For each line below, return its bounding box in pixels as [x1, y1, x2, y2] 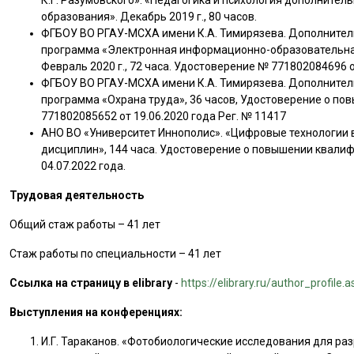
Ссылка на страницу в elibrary [9, 277, 173, 289]
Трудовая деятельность [9, 189, 145, 201]
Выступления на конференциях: [9, 306, 183, 318]
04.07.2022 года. [41, 160, 126, 172]
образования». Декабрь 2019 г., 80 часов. [41, 10, 258, 23]
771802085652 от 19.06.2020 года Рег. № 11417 [41, 110, 287, 122]
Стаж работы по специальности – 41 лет [9, 247, 222, 260]
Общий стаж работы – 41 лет [9, 218, 161, 231]
